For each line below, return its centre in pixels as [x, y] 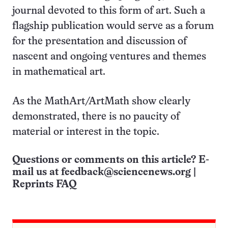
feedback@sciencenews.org [126, 173]
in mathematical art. [59, 72]
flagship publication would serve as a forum [113, 26]
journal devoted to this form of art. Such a [109, 11]
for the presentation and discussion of [99, 42]
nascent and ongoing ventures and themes [109, 57]
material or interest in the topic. [86, 132]
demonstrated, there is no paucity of [96, 117]
